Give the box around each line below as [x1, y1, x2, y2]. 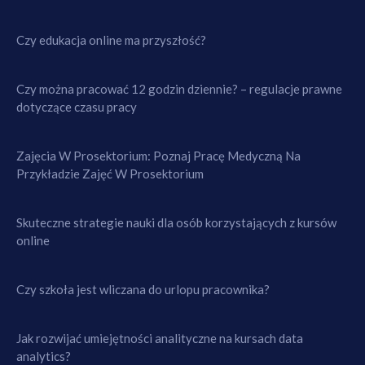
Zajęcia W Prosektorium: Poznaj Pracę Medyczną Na [16, 147, 301, 163]
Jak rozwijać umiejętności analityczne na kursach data [16, 330, 303, 345]
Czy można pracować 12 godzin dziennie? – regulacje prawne [16, 81, 342, 96]
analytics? [16, 348, 71, 363]
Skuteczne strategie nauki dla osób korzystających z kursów [16, 214, 336, 230]
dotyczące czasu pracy [16, 99, 137, 114]
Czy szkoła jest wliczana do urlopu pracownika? [16, 281, 270, 297]
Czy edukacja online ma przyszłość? [16, 32, 206, 47]
